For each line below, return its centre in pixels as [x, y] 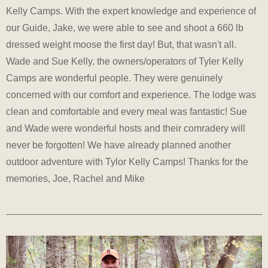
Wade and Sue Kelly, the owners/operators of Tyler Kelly [125, 61]
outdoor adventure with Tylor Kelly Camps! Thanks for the [127, 162]
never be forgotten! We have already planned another [118, 145]
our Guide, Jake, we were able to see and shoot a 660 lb [125, 28]
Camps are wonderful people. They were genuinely [114, 78]
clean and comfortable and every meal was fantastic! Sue [127, 111]
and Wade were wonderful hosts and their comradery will [126, 128]
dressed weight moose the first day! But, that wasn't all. [121, 44]
